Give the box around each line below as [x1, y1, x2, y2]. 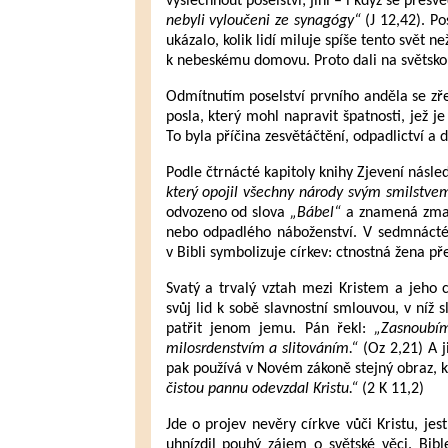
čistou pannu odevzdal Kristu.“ [165, 381, 362, 397]
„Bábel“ [290, 205, 342, 221]
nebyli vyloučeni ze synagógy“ [165, 13, 361, 29]
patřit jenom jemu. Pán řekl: [165, 321, 375, 337]
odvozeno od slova [165, 205, 291, 221]
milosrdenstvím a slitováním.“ [165, 341, 359, 357]
